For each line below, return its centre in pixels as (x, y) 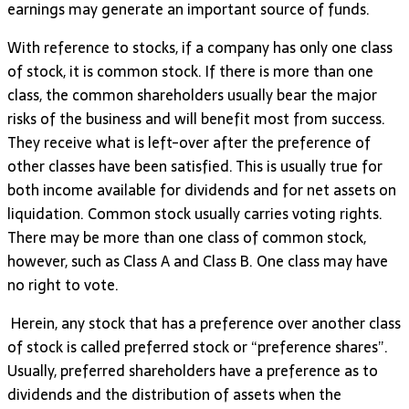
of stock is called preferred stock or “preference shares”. (198, 346)
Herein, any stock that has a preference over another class (204, 323)
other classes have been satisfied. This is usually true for (195, 166)
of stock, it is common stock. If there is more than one (190, 71)
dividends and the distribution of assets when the (174, 394)
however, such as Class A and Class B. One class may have (198, 261)
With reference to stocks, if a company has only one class (200, 47)
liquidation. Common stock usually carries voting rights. (195, 213)
